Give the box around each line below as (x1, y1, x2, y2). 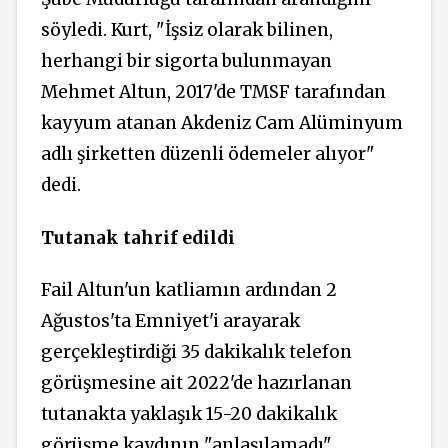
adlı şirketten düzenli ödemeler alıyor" (41, 143, 375, 166)
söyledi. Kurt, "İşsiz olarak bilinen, (41, 19, 333, 42)
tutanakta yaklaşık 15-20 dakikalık (41, 403, 337, 426)
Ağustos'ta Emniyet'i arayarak (41, 310, 300, 333)
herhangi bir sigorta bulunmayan (41, 50, 332, 73)
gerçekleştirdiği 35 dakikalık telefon (41, 341, 352, 364)
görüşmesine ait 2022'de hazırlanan (41, 372, 352, 395)
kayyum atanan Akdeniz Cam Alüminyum (41, 112, 403, 135)
